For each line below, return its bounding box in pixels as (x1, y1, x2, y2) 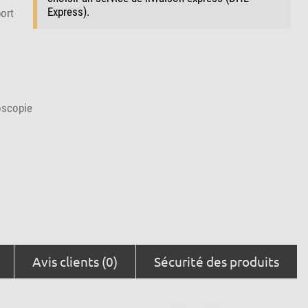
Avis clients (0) (32, 252, 118, 269)
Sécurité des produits (154, 252, 280, 269)
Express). (47, 4, 89, 19)
